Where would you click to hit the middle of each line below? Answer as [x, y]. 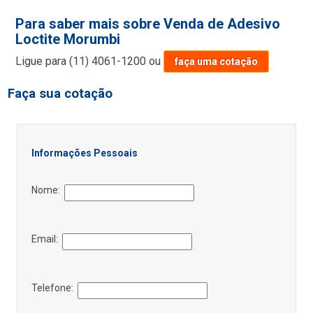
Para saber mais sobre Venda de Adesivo [148, 24]
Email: [46, 239]
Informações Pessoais [84, 153]
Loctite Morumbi [68, 39]
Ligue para [43, 61]
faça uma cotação [217, 62]
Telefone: [54, 288]
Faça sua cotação [60, 94]
